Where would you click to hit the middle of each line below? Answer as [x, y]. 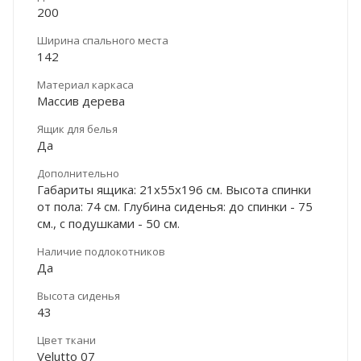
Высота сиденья [79, 295]
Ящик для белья [77, 129]
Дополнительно [78, 173]
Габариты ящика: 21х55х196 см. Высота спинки [174, 189]
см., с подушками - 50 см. [108, 223]
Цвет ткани [66, 340]
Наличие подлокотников [101, 251]
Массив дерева [81, 100]
